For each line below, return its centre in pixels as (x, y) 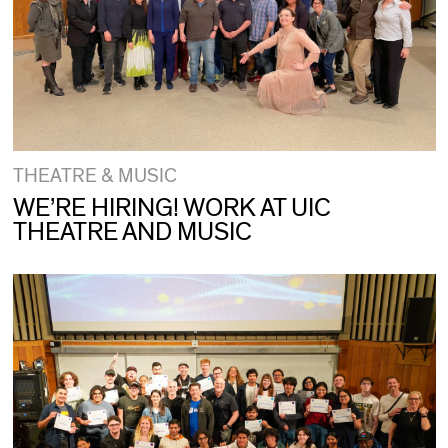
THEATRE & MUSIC (94, 176)
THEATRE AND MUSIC (132, 232)
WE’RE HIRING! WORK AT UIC (171, 208)
